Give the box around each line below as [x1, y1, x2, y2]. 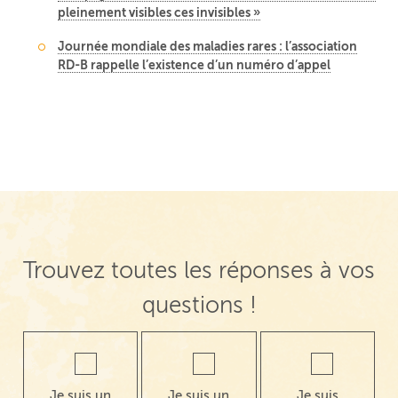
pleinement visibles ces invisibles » [58, 5, 261, 20]
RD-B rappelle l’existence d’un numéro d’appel [58, 58, 331, 73]
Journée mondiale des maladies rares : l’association [58, 39, 358, 54]
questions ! [141, 292, 257, 319]
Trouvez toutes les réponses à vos [23, 258, 375, 284]
